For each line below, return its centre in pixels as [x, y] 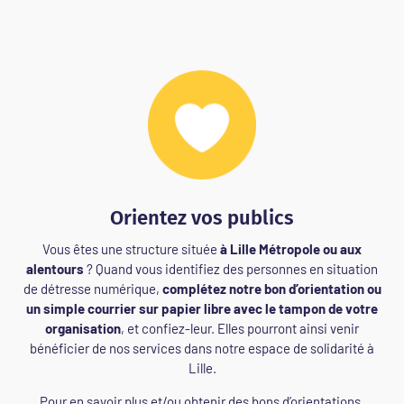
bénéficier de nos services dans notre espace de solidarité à [202, 349]
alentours [55, 269]
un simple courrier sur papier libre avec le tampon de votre [202, 309]
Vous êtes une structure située [131, 249]
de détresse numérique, [92, 289]
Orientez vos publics [202, 218]
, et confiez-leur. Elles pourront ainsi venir [240, 329]
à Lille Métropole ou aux [291, 249]
